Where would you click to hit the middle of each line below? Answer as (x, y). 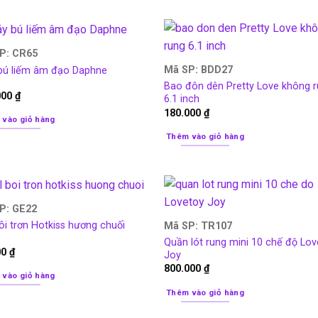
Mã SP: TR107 (198, 226)
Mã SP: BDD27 (199, 70)
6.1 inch (182, 99)
